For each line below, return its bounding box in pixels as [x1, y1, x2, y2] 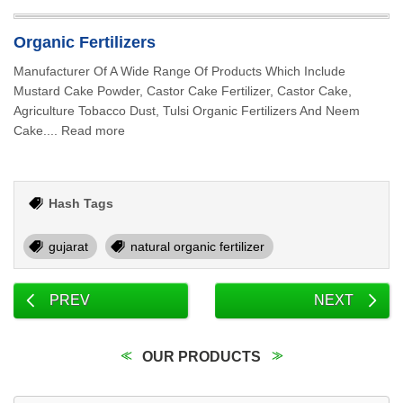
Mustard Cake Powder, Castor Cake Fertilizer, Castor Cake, [13, 84, 352, 98]
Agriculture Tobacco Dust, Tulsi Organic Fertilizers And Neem [13, 103, 360, 118]
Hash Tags [49, 196, 113, 210]
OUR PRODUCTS [142, 349, 261, 364]
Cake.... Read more [13, 123, 125, 138]
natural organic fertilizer [130, 239, 264, 254]
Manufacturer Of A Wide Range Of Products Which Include [13, 64, 345, 78]
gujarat [49, 239, 88, 254]
